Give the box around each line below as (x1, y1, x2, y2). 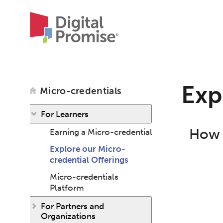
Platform (50, 183, 84, 193)
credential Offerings (50, 155, 128, 165)
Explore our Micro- (50, 144, 125, 154)
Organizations (41, 211, 96, 221)
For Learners (41, 109, 89, 119)
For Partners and (41, 201, 104, 211)
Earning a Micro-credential (50, 127, 152, 137)
